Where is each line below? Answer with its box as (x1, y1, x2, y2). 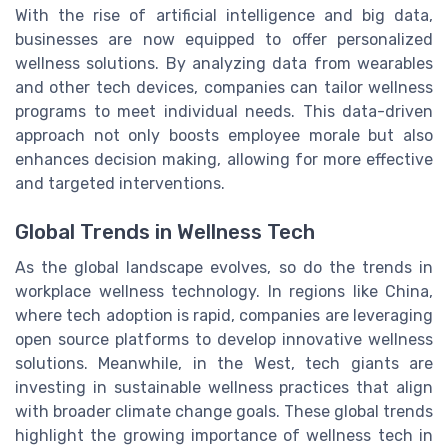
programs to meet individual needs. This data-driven (15, 102, 433, 122)
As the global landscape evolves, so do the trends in (15, 258, 433, 278)
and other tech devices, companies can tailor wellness (15, 78, 433, 98)
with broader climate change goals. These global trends (15, 402, 433, 422)
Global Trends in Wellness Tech (15, 220, 315, 245)
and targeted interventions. (15, 174, 225, 194)
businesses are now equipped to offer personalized (15, 30, 433, 50)
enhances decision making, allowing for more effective (15, 150, 433, 170)
